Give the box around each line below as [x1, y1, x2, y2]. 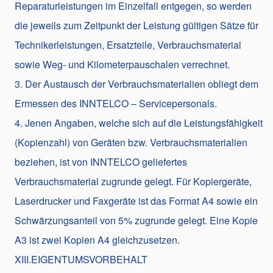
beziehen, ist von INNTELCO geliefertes [15, 154, 187, 169]
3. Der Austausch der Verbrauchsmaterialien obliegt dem [15, 76, 258, 91]
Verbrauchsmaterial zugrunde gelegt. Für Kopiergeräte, [15, 174, 252, 188]
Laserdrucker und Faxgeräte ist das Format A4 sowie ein [15, 193, 258, 208]
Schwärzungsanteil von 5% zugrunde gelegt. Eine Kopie [15, 213, 258, 227]
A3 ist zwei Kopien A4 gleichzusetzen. [15, 232, 180, 247]
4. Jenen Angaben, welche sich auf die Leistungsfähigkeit [15, 115, 263, 130]
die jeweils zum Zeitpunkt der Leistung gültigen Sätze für [15, 18, 258, 32]
